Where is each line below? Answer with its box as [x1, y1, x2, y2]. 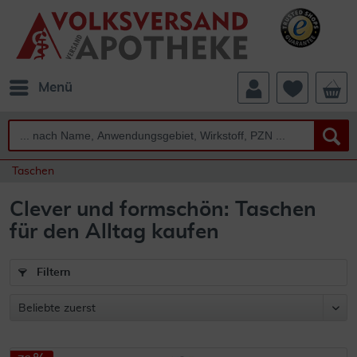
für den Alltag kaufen [10, 222, 219, 242]
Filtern [33, 267, 70, 278]
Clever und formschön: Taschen [10, 199, 316, 220]
